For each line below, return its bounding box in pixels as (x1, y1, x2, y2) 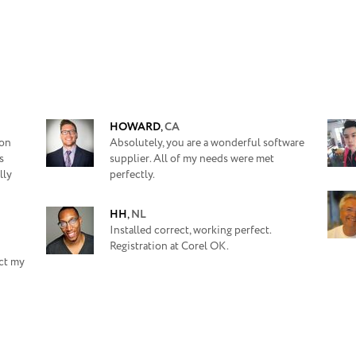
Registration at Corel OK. (110, 238, 229, 254)
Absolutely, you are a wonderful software (110, 135, 304, 151)
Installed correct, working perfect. (110, 222, 271, 238)
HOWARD (110, 119, 161, 135)
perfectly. (110, 167, 155, 183)
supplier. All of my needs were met (110, 151, 274, 167)
